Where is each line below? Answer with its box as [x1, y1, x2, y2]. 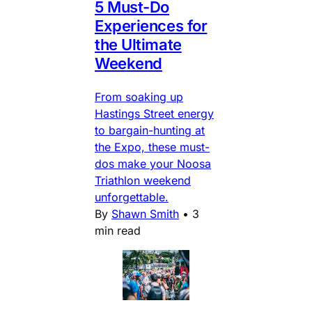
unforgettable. [95, 189, 169, 204]
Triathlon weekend [95, 173, 191, 187]
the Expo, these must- [95, 139, 210, 154]
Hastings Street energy [95, 106, 214, 120]
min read [95, 223, 141, 237]
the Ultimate [95, 35, 182, 54]
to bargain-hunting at [95, 123, 205, 137]
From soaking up [95, 89, 183, 104]
